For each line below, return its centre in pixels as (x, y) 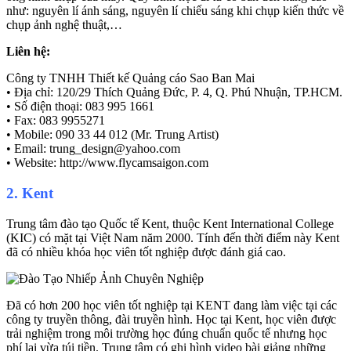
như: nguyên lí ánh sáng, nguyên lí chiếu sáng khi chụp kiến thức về (175, 11)
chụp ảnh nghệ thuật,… (64, 25)
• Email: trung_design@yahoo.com (93, 149)
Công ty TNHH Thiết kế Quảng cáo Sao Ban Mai (130, 78)
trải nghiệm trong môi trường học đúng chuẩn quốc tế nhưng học (166, 333)
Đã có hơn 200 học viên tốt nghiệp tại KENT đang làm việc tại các (172, 305)
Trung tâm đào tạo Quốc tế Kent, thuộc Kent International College (170, 223)
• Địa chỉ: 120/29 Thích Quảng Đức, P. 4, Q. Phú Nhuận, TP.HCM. (174, 92)
